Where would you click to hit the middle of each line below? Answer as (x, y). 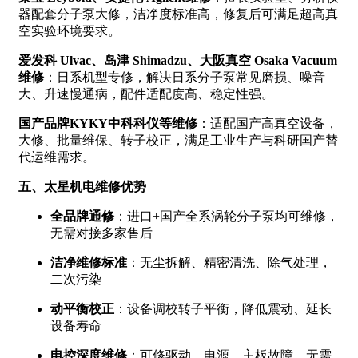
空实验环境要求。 (70, 30)
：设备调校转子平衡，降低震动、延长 (223, 308)
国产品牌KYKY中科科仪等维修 (108, 123)
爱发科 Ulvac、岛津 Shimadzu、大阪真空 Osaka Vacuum (178, 60)
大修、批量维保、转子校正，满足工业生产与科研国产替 (178, 140)
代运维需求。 (57, 157)
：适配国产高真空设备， (268, 123)
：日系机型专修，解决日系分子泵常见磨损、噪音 (185, 77)
